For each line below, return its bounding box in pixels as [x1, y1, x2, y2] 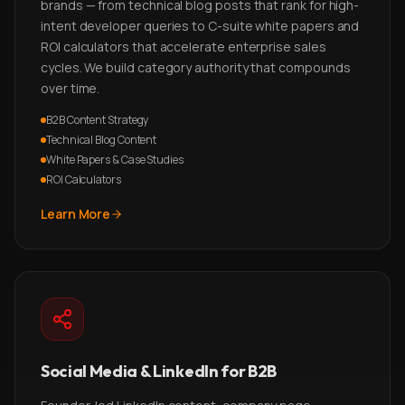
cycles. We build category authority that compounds [41, 59, 351, 76]
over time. [41, 80, 100, 97]
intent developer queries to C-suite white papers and [41, 17, 360, 34]
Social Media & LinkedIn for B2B [41, 361, 277, 381]
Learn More [41, 205, 111, 222]
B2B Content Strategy [46, 112, 149, 127]
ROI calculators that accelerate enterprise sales [41, 38, 326, 55]
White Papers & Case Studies [46, 152, 184, 167]
